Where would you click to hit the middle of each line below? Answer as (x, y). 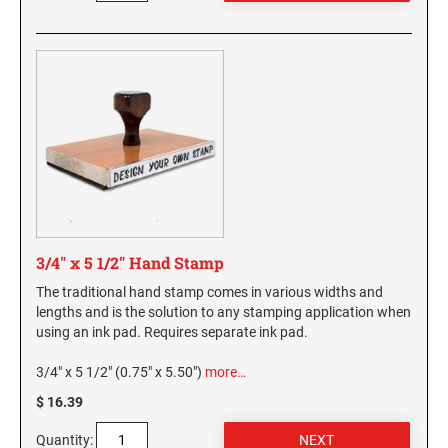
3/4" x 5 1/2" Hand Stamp (130, 263)
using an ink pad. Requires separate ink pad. (172, 332)
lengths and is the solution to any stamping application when (223, 312)
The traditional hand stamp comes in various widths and (209, 292)
